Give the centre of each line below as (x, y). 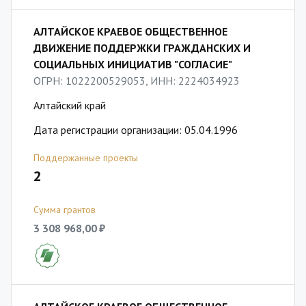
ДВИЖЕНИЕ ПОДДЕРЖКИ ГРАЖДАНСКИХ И (142, 48)
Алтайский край (70, 105)
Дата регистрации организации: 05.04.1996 (136, 130)
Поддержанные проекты (86, 158)
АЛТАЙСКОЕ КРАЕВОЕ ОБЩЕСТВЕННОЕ (130, 31)
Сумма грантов (65, 210)
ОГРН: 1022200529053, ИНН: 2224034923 (137, 81)
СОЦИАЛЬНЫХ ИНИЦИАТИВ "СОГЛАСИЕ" (133, 64)
